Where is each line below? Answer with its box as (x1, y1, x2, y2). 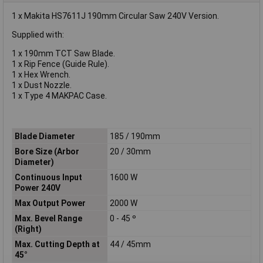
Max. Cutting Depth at (14, 239, 100, 249)
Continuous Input (14, 172, 82, 182)
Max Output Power (14, 198, 86, 208)
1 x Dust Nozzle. (12, 80, 72, 90)
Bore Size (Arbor (14, 146, 79, 156)
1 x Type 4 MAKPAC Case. (12, 91, 107, 101)
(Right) (14, 224, 42, 234)
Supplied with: (12, 30, 64, 40)
